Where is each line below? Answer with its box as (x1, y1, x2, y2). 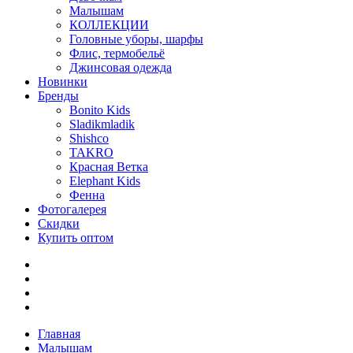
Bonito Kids (69, 103, 130, 117)
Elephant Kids (69, 174, 140, 188)
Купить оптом (38, 231, 113, 245)
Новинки (38, 75, 87, 89)
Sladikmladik (69, 117, 135, 132)
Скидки (38, 217, 80, 231)
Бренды (38, 89, 79, 103)
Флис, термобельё (69, 46, 165, 61)
